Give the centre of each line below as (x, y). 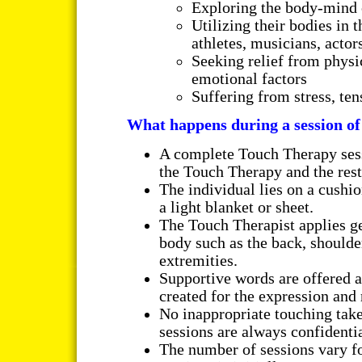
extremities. (198, 260)
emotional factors (249, 78)
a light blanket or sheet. (236, 207)
